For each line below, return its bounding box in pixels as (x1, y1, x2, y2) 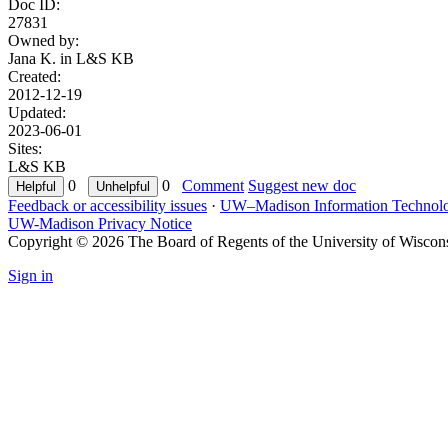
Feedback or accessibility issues (8, 196, 207, 214)
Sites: (8, 139, 42, 157)
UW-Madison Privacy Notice (8, 214, 192, 232)
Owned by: (8, 31, 79, 49)
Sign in (8, 266, 53, 284)
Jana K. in (8, 49, 76, 67)
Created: (8, 67, 61, 85)
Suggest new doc (248, 176, 356, 194)
